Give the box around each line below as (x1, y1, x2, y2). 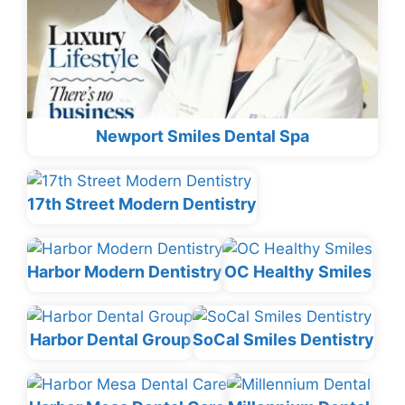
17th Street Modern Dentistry (27, 194, 257, 214)
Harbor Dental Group (29, 330, 191, 350)
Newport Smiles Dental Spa (96, 127, 309, 146)
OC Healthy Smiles (223, 262, 372, 282)
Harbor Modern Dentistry (27, 262, 222, 282)
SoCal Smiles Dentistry (193, 330, 374, 350)
